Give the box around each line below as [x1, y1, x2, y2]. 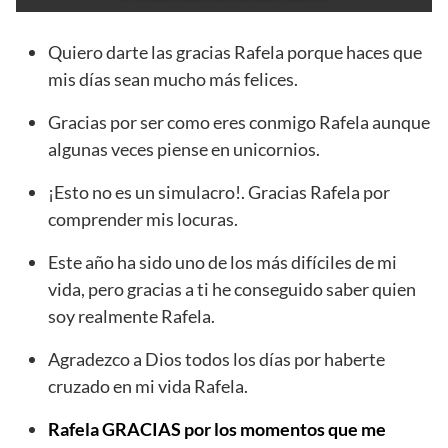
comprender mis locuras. [48, 208, 238, 231]
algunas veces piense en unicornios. [48, 138, 320, 161]
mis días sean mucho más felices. [48, 68, 298, 91]
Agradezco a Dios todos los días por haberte [48, 348, 385, 371]
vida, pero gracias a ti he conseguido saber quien [48, 278, 416, 301]
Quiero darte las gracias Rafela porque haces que [48, 41, 422, 64]
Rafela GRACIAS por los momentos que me [48, 418, 386, 441]
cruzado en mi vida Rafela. [48, 375, 248, 398]
